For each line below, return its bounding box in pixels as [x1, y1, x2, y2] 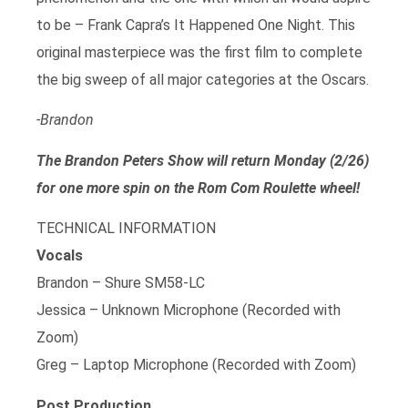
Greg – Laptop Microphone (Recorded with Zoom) [36, 356, 356, 374]
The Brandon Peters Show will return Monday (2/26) [36, 151, 369, 169]
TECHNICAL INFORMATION [36, 219, 216, 238]
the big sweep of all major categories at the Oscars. [36, 70, 369, 88]
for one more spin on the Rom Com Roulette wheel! [36, 178, 360, 197]
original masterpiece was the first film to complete [36, 43, 362, 61]
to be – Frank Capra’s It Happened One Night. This [36, 15, 355, 34]
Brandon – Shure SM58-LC [36, 274, 205, 292]
